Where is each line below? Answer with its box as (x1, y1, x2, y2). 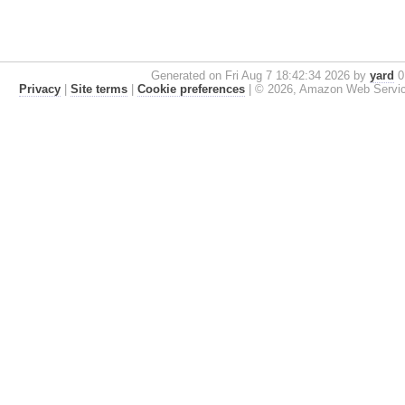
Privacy (18, 81, 61, 96)
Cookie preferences (137, 81, 245, 96)
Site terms (70, 81, 127, 96)
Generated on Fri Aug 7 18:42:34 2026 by (150, 68, 370, 82)
